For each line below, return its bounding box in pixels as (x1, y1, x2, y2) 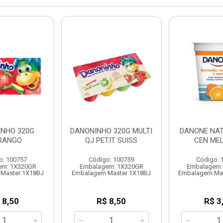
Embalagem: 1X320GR (79, 163, 143, 170)
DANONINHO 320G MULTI (70, 126, 153, 135)
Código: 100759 (89, 156, 134, 163)
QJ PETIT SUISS (85, 136, 138, 145)
